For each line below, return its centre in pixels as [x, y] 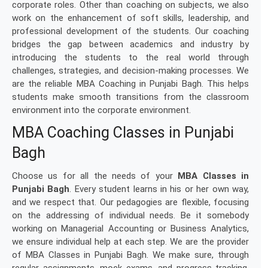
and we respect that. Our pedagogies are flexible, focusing [130, 202]
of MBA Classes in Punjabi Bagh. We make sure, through [130, 255]
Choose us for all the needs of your [95, 176]
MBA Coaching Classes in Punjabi [123, 133]
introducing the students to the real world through [130, 57]
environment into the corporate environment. [101, 110]
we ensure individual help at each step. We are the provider [130, 242]
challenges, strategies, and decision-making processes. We [130, 71]
